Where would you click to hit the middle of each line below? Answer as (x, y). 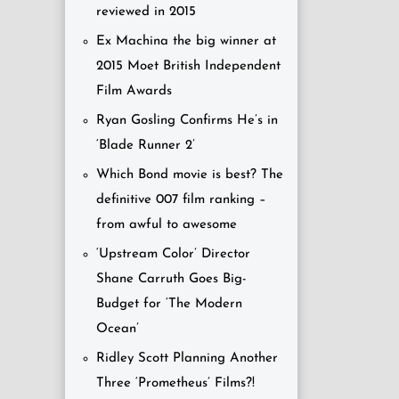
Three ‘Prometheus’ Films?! (175, 383)
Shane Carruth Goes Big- (171, 279)
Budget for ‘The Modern (169, 304)
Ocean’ (118, 329)
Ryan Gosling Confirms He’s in (187, 121)
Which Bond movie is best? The (190, 175)
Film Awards (134, 91)
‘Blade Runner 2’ (146, 146)
